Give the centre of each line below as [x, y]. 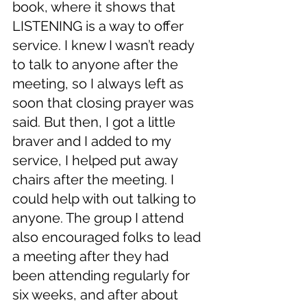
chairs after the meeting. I [95, 180]
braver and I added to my [93, 142]
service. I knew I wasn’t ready [105, 46]
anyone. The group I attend [100, 218]
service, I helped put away [97, 161]
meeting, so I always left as [100, 84]
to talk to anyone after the [97, 65]
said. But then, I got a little [96, 122]
